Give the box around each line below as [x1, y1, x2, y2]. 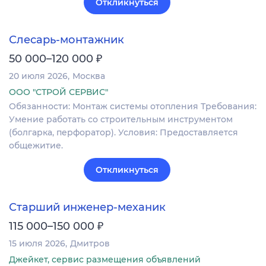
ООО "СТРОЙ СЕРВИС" [9, 86, 108, 97]
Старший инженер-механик [9, 201, 166, 214]
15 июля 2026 [9, 238, 65, 249]
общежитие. [9, 140, 63, 151]
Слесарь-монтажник [9, 33, 124, 46]
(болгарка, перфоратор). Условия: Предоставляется [9, 126, 238, 138]
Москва [72, 70, 105, 81]
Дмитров [70, 238, 110, 249]
